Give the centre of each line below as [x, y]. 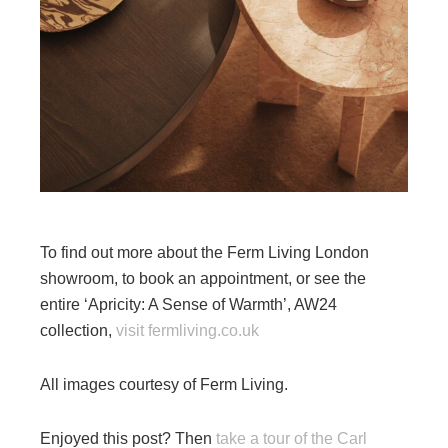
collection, [78, 330]
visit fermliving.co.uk [187, 330]
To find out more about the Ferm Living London [204, 252]
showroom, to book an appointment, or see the [203, 278]
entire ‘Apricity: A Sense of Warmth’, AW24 [188, 304]
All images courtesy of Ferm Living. [164, 384]
